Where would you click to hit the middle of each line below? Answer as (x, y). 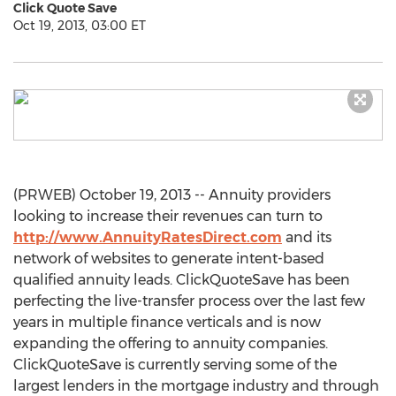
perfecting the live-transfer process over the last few (189, 301)
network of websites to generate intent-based (169, 259)
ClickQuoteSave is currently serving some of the (175, 365)
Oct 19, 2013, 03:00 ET (80, 26)
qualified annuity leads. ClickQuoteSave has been (182, 280)
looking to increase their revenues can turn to (168, 216)
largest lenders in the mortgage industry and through (196, 386)
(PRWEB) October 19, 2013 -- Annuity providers (172, 195)
